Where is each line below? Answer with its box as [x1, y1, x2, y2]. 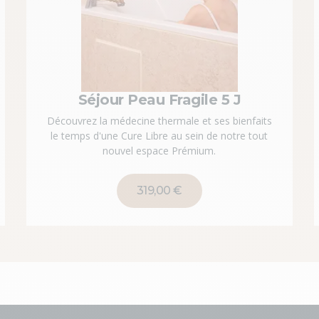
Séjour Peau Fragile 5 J [78, 91, 241, 108]
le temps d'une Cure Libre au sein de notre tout [51, 129, 268, 142]
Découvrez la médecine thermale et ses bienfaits [46, 114, 272, 127]
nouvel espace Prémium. [103, 144, 216, 157]
